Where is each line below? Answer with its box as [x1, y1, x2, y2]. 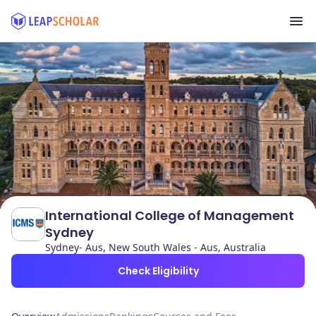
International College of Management [45, 207, 294, 224]
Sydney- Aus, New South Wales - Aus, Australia [45, 241, 266, 254]
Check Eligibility [117, 264, 199, 278]
